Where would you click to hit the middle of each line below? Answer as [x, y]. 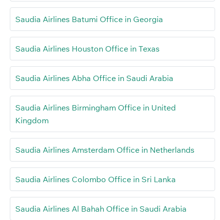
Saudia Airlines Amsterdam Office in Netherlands [105, 150]
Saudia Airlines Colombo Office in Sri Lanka [96, 179]
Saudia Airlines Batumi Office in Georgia [89, 19]
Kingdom [32, 120]
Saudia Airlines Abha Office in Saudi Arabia [94, 78]
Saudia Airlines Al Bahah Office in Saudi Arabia [101, 208]
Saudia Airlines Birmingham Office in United [96, 107]
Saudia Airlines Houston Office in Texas [87, 48]
